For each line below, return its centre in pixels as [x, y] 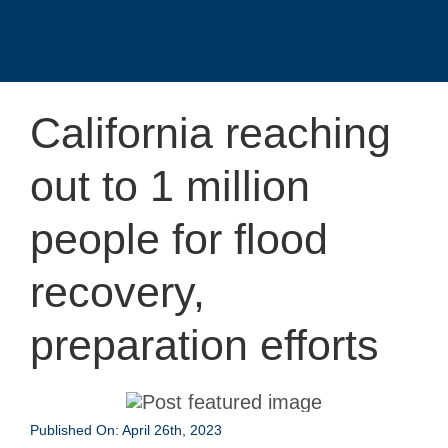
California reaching [210, 133]
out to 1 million [169, 186]
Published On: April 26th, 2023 [125, 430]
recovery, [117, 292]
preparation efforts [204, 345]
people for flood [178, 239]
